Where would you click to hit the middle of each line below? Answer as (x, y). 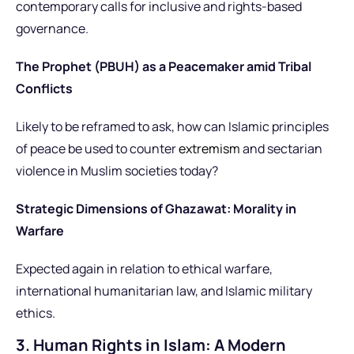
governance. (52, 29)
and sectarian (281, 149)
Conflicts (44, 89)
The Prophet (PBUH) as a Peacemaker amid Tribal (164, 67)
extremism (209, 149)
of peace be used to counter (97, 149)
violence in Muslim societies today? (117, 171)
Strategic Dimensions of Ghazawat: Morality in (156, 209)
